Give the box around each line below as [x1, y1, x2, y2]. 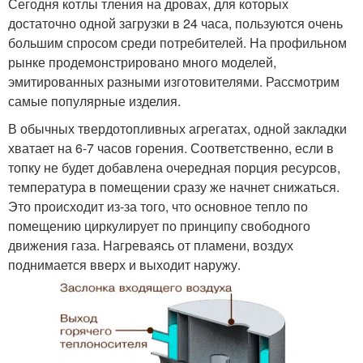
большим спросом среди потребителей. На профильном [8, 33, 347, 53]
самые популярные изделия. [8, 92, 181, 111]
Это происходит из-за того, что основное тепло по [8, 197, 308, 216]
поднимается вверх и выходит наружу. [8, 255, 241, 275]
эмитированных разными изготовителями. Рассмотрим [8, 72, 340, 92]
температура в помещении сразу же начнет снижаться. [8, 177, 340, 197]
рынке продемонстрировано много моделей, [8, 53, 276, 72]
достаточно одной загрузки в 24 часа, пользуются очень [8, 14, 343, 33]
